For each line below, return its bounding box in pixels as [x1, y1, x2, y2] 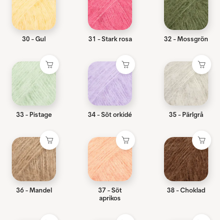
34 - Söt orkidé [88, 110, 132, 119]
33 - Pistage [16, 110, 52, 119]
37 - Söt [98, 186, 122, 194]
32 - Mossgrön [164, 35, 208, 43]
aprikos [99, 194, 121, 202]
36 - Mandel [16, 186, 52, 194]
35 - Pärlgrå [169, 110, 203, 119]
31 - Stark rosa [88, 35, 132, 43]
